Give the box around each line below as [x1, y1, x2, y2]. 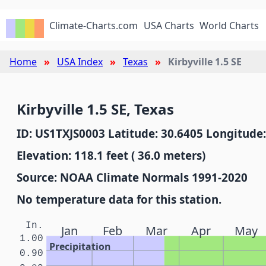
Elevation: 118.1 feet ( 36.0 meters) [17, 148, 205, 163]
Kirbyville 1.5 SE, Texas [17, 99, 174, 119]
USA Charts [143, 19, 194, 32]
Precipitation [49, 240, 111, 254]
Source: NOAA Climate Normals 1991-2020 [17, 170, 248, 185]
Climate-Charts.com [49, 19, 138, 32]
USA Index [57, 55, 103, 68]
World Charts [199, 19, 259, 32]
